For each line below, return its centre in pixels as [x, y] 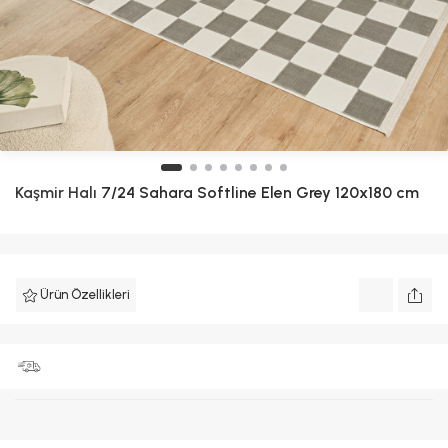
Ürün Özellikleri [85, 294]
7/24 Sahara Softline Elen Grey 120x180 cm [258, 192]
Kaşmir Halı [56, 192]
